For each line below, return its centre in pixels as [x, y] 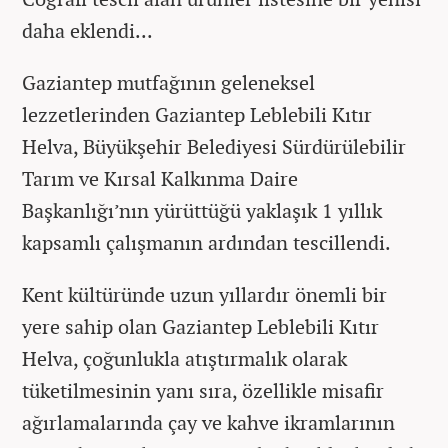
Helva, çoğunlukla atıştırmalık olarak [184, 358]
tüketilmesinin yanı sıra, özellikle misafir [203, 390]
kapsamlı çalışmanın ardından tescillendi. [206, 242]
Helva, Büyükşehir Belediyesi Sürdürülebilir [214, 146]
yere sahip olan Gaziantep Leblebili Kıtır [200, 326]
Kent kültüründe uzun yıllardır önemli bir [204, 294]
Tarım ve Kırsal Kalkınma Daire [160, 178]
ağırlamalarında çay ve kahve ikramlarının [208, 422]
